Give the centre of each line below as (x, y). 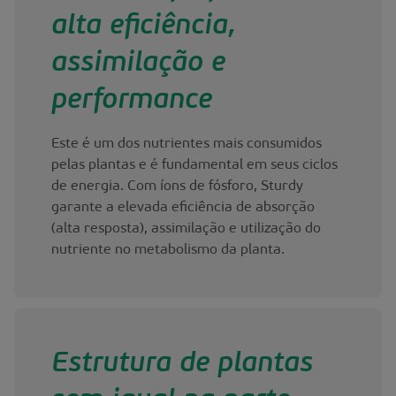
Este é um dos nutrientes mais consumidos (186, 145)
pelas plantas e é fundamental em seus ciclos (194, 166)
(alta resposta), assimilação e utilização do (186, 229)
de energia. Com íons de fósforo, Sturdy (177, 187)
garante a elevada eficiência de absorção (183, 208)
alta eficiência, (143, 27)
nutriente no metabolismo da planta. (168, 251)
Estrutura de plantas (182, 364)
